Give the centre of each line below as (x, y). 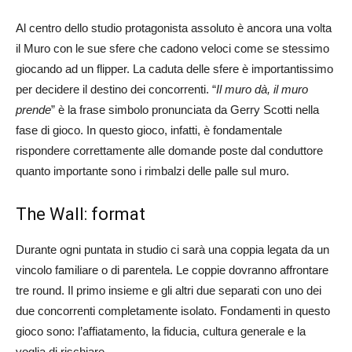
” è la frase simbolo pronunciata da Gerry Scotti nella (185, 109)
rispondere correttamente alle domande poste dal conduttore (169, 150)
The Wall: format (81, 214)
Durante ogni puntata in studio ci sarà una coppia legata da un (172, 249)
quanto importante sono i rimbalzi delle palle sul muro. (152, 170)
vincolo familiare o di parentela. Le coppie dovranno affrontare (172, 269)
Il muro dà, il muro (262, 89)
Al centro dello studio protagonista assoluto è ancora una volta (174, 27)
